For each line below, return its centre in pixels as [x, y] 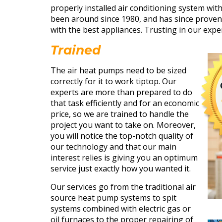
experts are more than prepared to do [121, 92]
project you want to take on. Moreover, [123, 125]
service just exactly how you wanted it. [121, 168]
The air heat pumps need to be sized [118, 70]
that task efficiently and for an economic [125, 103]
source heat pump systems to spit [113, 197]
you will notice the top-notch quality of [122, 136]
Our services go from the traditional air [123, 187]
